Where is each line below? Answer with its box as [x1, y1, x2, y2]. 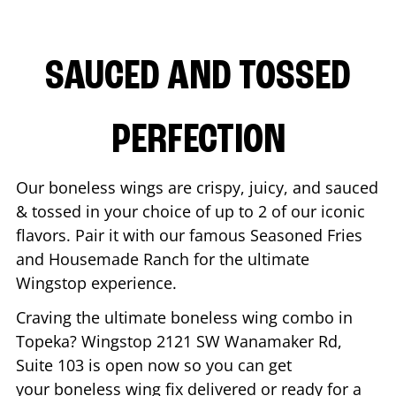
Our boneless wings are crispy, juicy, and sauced [16, 176, 378, 198]
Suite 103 [16, 354, 84, 376]
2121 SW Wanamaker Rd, [156, 330, 342, 352]
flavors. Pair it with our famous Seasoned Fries [16, 224, 362, 246]
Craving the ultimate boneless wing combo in [16, 306, 353, 328]
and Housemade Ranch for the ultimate [16, 247, 309, 270]
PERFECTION [110, 119, 286, 163]
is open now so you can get [84, 354, 292, 376]
